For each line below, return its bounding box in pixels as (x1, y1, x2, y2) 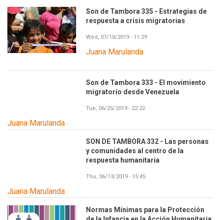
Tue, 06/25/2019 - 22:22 (86, 105, 145, 111)
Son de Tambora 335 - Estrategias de (86, 7, 207, 16)
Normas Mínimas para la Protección (86, 205, 204, 214)
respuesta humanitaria (86, 156, 160, 164)
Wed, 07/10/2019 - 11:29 (86, 34, 147, 41)
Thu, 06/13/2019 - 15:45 (86, 173, 145, 180)
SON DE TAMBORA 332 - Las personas (86, 137, 209, 145)
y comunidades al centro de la (86, 146, 184, 155)
